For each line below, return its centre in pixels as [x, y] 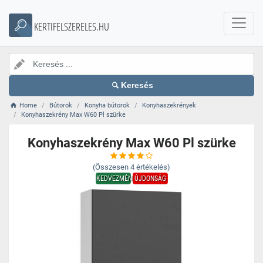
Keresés [137, 85]
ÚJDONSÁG [150, 178]
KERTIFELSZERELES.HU [72, 26]
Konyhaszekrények [169, 105]
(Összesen [111, 167]
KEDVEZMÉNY [116, 178]
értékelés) [153, 167]
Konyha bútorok [107, 105]
